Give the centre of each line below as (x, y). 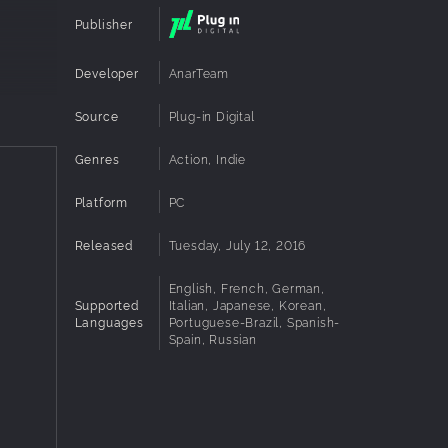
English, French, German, (246, 287)
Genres (97, 158)
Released (103, 244)
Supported (106, 304)
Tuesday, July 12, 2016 (237, 244)
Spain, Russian (212, 338)
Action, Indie (207, 158)
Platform (101, 201)
